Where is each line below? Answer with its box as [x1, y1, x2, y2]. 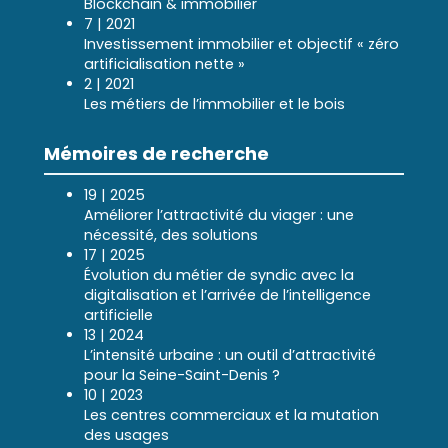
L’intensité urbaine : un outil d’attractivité [84, 345, 376, 365]
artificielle [84, 305, 153, 325]
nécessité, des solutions [84, 225, 258, 245]
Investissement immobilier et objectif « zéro [84, 34, 399, 54]
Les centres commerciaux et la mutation [84, 405, 379, 425]
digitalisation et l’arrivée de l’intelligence [84, 285, 371, 305]
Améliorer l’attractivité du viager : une [84, 205, 354, 225]
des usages [84, 425, 169, 445]
